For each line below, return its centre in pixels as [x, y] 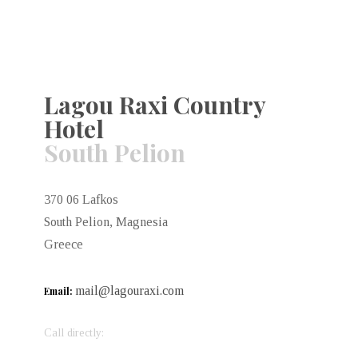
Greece [64, 245]
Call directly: [74, 333]
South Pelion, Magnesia [106, 222]
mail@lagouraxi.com [129, 291]
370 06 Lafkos [81, 200]
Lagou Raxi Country [155, 105]
